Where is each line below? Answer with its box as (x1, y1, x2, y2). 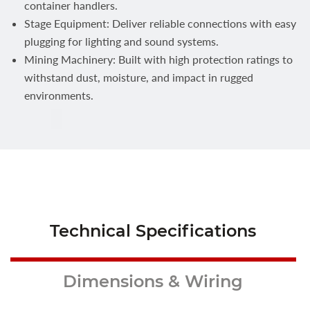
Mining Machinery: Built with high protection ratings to (24, 53, 293, 66)
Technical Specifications (50, 221, 256, 241)
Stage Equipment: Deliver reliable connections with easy (24, 17, 296, 30)
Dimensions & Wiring (63, 271, 243, 292)
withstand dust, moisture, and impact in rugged (24, 71, 253, 84)
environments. (24, 89, 93, 102)
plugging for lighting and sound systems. (24, 35, 219, 48)
